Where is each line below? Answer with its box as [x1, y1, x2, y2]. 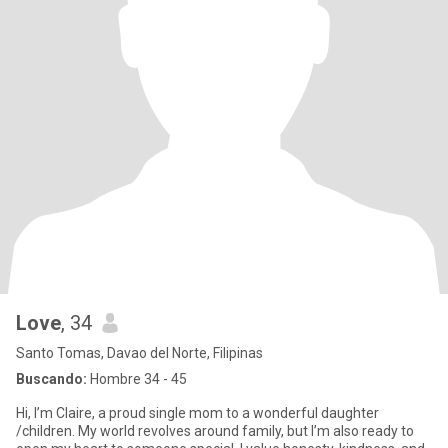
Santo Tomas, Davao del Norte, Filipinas [16, 345, 263, 361]
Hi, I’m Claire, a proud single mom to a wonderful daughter [16, 405, 379, 421]
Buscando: [16, 371, 87, 387]
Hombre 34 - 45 [87, 371, 187, 387]
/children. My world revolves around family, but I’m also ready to [16, 423, 414, 439]
